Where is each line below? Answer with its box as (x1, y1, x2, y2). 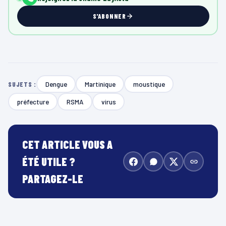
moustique (133, 79, 165, 88)
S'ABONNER (92, 12, 127, 20)
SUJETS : (8, 80, 37, 88)
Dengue (45, 79, 67, 88)
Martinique (84, 79, 116, 88)
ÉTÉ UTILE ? (22, 155, 75, 168)
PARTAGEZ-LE (22, 172, 83, 186)
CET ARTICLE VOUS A (22, 138, 113, 151)
